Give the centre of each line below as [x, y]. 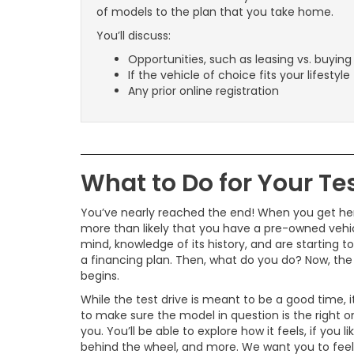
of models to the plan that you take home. [215, 12]
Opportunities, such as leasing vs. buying [240, 60]
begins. [100, 276]
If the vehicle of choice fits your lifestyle [239, 75]
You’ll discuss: [134, 36]
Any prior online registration [203, 91]
